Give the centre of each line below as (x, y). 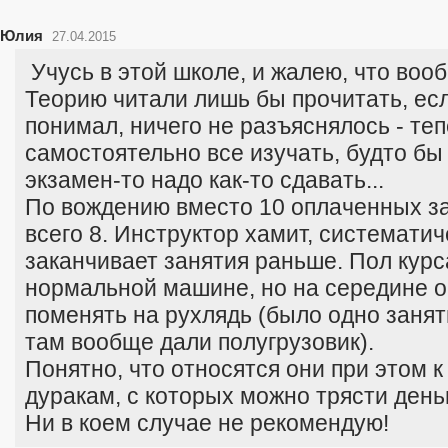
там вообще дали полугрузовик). (199, 342)
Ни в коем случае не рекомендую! (207, 423)
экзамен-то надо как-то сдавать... (204, 180)
